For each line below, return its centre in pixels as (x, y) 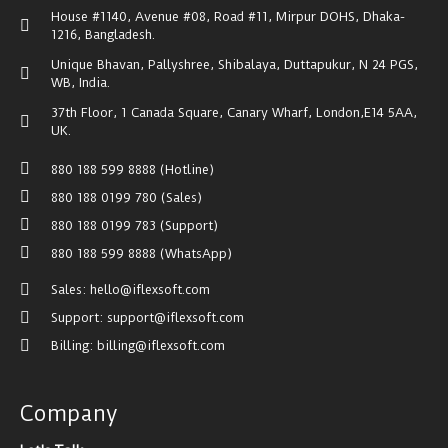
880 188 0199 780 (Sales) (126, 197)
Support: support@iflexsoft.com (147, 317)
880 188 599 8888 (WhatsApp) (141, 253)
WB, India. (80, 82)
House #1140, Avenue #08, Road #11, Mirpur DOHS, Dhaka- (228, 16)
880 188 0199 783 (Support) (134, 225)
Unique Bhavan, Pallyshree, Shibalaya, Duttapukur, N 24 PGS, (234, 64)
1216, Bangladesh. (103, 34)
